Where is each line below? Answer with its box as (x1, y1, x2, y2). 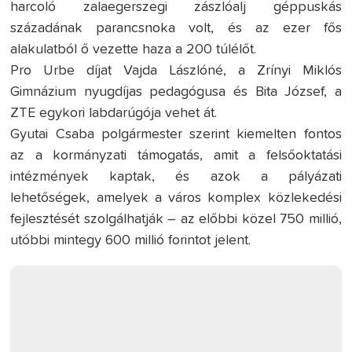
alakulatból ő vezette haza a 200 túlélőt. (10, 42, 257, 57)
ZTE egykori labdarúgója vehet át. (10, 105, 222, 120)
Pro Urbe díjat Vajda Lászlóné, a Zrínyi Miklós (10, 63, 342, 78)
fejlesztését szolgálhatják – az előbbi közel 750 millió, (10, 211, 342, 226)
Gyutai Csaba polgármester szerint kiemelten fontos (10, 126, 342, 141)
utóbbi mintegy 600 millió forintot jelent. (10, 233, 251, 247)
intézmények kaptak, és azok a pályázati (10, 169, 342, 184)
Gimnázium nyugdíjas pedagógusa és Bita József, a (10, 84, 342, 99)
